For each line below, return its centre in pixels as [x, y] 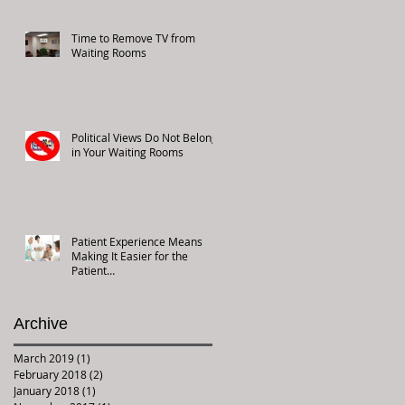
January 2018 [47, 390]
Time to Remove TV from [133, 38]
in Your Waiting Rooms [127, 151]
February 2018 [50, 374]
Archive [41, 323]
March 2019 [44, 358]
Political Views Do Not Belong [145, 137]
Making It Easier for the [130, 255]
